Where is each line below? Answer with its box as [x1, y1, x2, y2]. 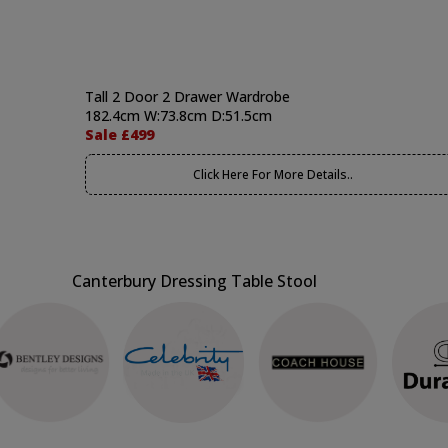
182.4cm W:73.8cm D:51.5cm [85, 106, 272, 125]
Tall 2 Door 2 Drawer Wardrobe [85, 87, 290, 106]
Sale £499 [85, 125, 154, 144]
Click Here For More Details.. [192, 166, 353, 183]
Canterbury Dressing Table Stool [72, 270, 317, 292]
